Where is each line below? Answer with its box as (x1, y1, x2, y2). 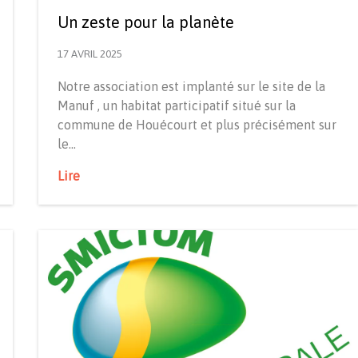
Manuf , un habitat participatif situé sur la (58, 97, 296, 113)
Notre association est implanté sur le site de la (58, 78, 325, 93)
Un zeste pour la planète (58, 12, 234, 31)
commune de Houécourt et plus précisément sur (58, 117, 336, 132)
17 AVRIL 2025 (58, 47, 122, 60)
